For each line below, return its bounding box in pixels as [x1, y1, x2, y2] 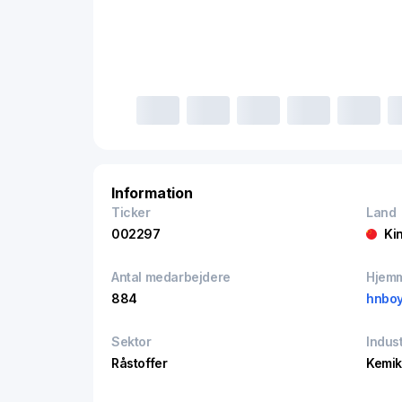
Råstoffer [111, 355, 168, 371]
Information [111, 184, 193, 202]
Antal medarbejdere [111, 269, 231, 284]
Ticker [111, 205, 151, 220]
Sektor [111, 334, 152, 349]
